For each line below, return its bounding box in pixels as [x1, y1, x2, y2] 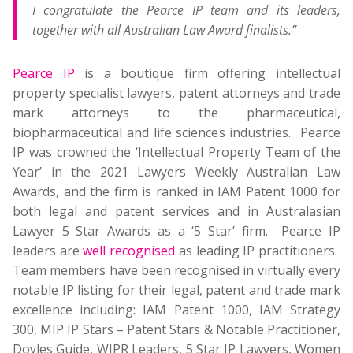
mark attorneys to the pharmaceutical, [13, 104, 340, 122]
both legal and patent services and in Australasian [13, 203, 340, 221]
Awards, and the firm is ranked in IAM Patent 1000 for [13, 183, 340, 201]
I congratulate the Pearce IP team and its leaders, [32, 2, 340, 20]
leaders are [13, 242, 84, 260]
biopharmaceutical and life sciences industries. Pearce [13, 124, 340, 142]
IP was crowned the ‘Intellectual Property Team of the [13, 143, 340, 162]
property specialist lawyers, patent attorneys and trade [13, 84, 340, 102]
